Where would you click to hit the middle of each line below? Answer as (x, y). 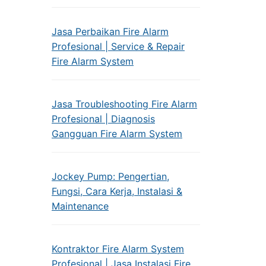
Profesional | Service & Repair (118, 46)
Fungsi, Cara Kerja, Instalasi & (117, 191)
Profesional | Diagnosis (103, 119)
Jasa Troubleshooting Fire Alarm (124, 104)
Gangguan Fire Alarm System (117, 134)
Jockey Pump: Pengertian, (110, 176)
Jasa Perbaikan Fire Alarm (110, 31)
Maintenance (80, 206)
